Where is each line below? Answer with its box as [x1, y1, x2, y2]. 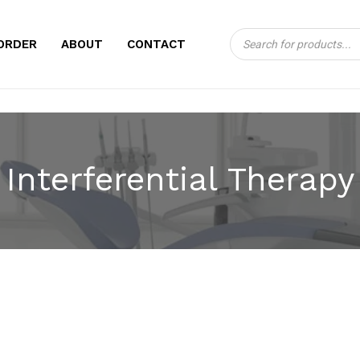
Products [229, 28, 284, 43]
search [229, 46, 270, 61]
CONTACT [127, 37, 186, 51]
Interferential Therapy [6, 158, 354, 198]
